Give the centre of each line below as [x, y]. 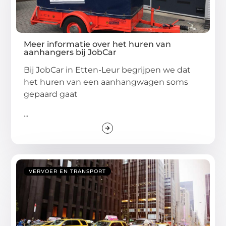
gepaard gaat [51, 94]
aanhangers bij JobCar [70, 52]
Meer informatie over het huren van [98, 44]
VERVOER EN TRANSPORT [68, 171]
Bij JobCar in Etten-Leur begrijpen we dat [107, 70]
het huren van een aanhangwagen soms [106, 82]
